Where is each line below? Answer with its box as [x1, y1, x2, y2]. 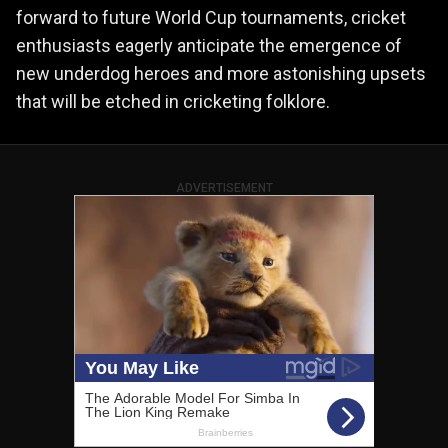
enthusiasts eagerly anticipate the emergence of [16, 34, 402, 56]
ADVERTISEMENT [175, 180, 273, 195]
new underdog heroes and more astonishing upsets [16, 62, 426, 84]
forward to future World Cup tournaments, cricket [16, 6, 406, 28]
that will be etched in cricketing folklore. [16, 90, 330, 112]
